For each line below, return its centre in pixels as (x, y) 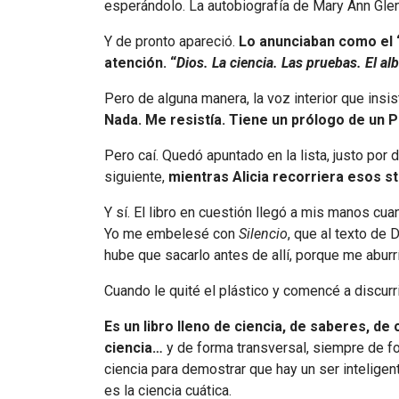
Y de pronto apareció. (171, 42)
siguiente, (136, 177)
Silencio (263, 234)
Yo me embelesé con (171, 234)
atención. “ (140, 63)
